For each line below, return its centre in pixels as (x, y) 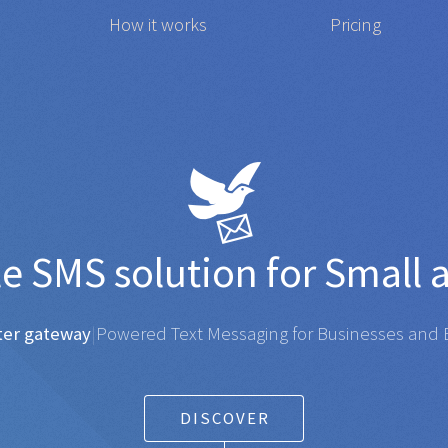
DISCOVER (225, 418)
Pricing (355, 24)
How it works (158, 24)
